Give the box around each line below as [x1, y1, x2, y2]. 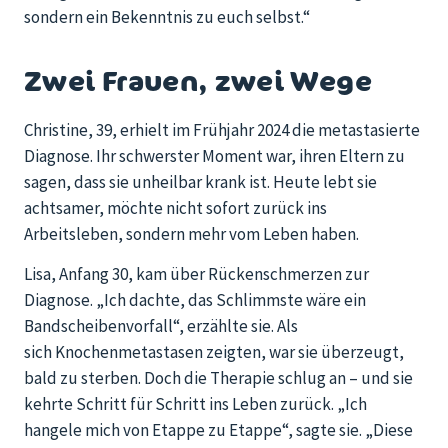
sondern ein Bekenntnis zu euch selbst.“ [24, 5, 310, 28]
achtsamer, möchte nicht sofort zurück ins [24, 197, 327, 220]
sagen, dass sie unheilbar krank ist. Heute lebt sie [24, 171, 377, 194]
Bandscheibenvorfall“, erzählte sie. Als [24, 315, 298, 338]
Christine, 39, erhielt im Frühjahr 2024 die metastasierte [24, 119, 420, 142]
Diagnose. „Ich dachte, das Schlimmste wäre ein [24, 289, 366, 312]
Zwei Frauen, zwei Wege [24, 61, 372, 100]
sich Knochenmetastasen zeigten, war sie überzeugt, [24, 341, 404, 364]
